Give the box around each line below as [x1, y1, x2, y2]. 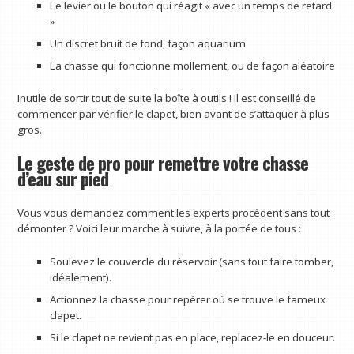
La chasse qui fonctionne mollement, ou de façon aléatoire [49, 58, 335, 73]
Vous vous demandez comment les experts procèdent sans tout [17, 205, 330, 220]
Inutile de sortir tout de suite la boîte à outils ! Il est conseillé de [17, 91, 317, 106]
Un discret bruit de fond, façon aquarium [49, 36, 246, 51]
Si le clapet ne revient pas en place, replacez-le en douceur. [49, 330, 335, 345]
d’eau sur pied [17, 165, 109, 193]
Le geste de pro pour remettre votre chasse [17, 149, 309, 177]
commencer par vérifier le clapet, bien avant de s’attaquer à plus [17, 107, 330, 122]
